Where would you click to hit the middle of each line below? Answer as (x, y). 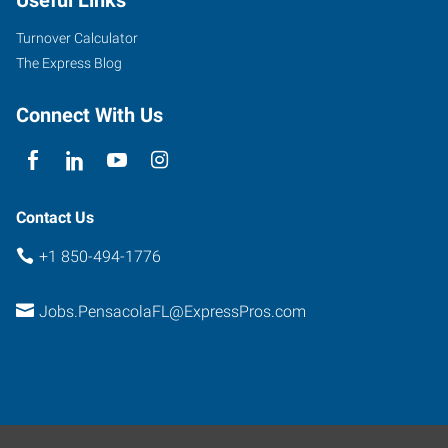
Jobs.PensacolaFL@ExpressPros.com (172, 311)
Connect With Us (89, 115)
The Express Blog (69, 63)
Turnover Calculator (77, 38)
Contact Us (55, 217)
